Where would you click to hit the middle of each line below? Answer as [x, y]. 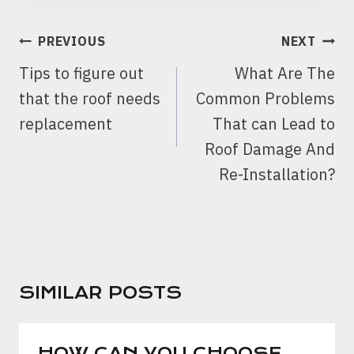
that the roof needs [90, 98]
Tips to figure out [81, 73]
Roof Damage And [270, 149]
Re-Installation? [277, 174]
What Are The [285, 73]
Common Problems [265, 98]
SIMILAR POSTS [100, 292]
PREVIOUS [72, 41]
